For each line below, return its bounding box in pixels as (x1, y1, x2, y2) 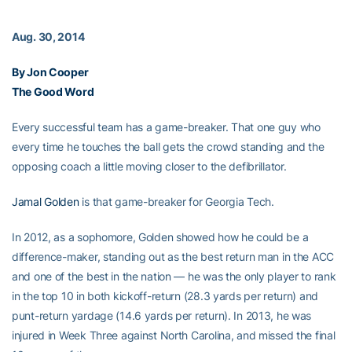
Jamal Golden (12, 195, 79, 208)
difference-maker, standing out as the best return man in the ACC (12, 250, 335, 263)
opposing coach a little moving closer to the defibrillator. (12, 159, 287, 173)
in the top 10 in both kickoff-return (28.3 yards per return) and (12, 289, 319, 302)
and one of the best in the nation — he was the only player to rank (12, 269, 336, 283)
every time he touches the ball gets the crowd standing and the (12, 140, 324, 153)
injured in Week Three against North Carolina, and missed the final (12, 328, 335, 342)
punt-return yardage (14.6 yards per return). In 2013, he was (12, 309, 312, 322)
